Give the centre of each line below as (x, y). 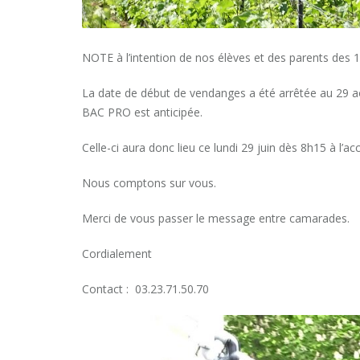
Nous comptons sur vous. (149, 182)
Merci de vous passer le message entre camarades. (216, 218)
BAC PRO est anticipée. (142, 112)
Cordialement (117, 253)
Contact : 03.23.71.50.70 (145, 288)
